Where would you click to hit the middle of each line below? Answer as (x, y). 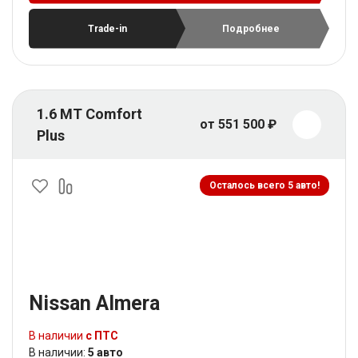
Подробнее (251, 28)
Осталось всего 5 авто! (265, 185)
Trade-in (107, 28)
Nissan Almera (94, 303)
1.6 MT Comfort (89, 113)
